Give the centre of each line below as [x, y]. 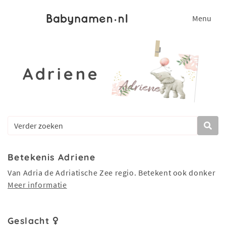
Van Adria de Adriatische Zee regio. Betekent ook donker [112, 173]
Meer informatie [37, 185]
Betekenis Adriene [51, 157]
